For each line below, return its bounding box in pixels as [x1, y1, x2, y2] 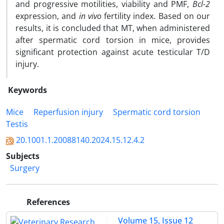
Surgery [10, 162, 39, 173]
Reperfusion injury [33, 106, 103, 117]
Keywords [8, 84, 47, 95]
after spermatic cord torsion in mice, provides [15, 34, 210, 45]
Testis [6, 118, 28, 129]
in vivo [78, 10, 101, 21]
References [24, 196, 70, 207]
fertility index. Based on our [101, 10, 210, 21]
